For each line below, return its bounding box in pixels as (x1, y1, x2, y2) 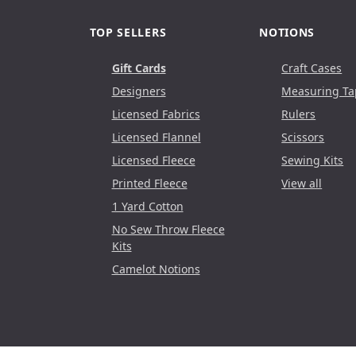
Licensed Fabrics (111, 106, 200, 122)
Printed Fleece (111, 175, 188, 191)
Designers (111, 83, 166, 99)
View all (281, 175, 323, 191)
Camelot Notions (111, 261, 200, 277)
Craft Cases (281, 60, 342, 75)
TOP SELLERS (89, 24, 167, 40)
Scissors (281, 129, 325, 145)
